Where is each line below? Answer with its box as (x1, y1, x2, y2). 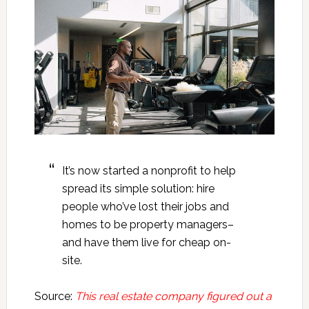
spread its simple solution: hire (61, 182, 215, 196)
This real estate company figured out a (74, 290, 272, 303)
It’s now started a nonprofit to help (61, 164, 236, 178)
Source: (34, 290, 75, 303)
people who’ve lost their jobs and (61, 200, 229, 214)
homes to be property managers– (61, 218, 234, 232)
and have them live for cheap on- (61, 236, 231, 250)
